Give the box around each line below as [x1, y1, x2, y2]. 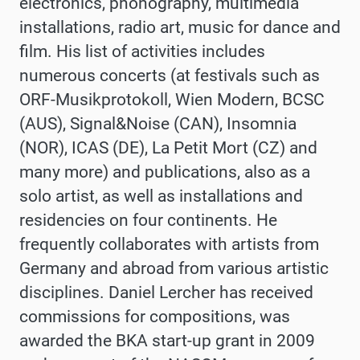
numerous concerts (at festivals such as [19, 65, 320, 85]
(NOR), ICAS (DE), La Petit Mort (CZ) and [19, 137, 317, 157]
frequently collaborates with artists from [19, 234, 319, 254]
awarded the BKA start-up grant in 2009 [19, 330, 315, 350]
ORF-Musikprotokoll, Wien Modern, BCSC [19, 89, 325, 109]
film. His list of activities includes [19, 41, 265, 61]
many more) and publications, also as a [19, 162, 310, 182]
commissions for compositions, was [19, 306, 290, 326]
